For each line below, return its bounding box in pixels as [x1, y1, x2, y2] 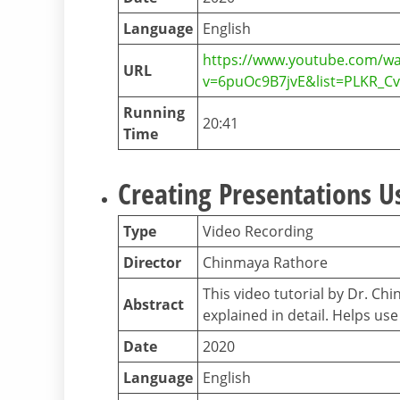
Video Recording [203, 221, 313, 242]
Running [123, 103, 185, 123]
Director [123, 253, 181, 273]
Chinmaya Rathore [203, 253, 328, 273]
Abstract [123, 295, 184, 315]
